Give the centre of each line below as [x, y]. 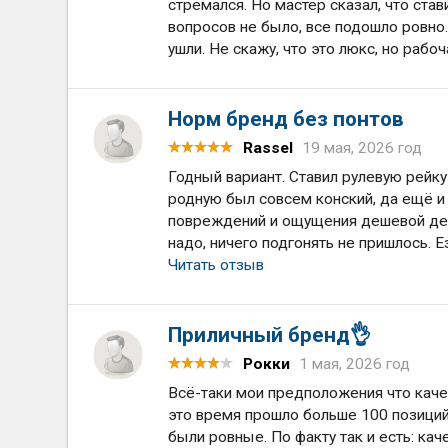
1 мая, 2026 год [355, 364]
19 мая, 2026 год [362, 148]
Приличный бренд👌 [270, 335]
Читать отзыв [216, 265]
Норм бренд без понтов [286, 119]
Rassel [268, 148]
